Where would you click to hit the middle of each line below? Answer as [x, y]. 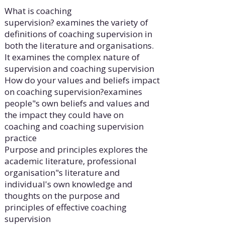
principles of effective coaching [65, 207]
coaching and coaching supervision [74, 127]
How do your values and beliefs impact [82, 80]
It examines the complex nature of [72, 57]
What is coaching [38, 11]
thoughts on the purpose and [62, 196]
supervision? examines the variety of [76, 23]
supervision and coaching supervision [79, 69]
